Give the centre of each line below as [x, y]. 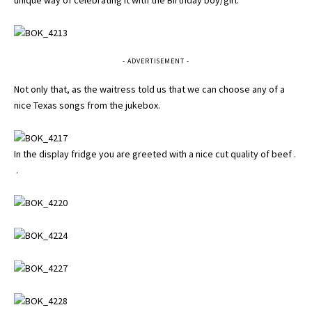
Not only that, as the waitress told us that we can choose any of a [149, 89]
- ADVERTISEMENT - [156, 61]
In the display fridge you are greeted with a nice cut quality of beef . [155, 154]
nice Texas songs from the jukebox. [87, 105]
